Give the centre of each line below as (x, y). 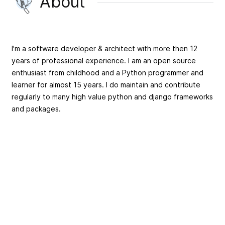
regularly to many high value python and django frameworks (112, 96)
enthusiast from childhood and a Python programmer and (107, 72)
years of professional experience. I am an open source (104, 60)
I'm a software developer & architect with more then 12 (104, 48)
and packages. (36, 108)
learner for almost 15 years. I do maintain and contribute (106, 84)
